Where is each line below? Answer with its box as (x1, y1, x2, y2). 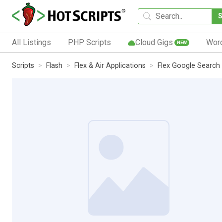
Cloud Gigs (135, 37, 173, 47)
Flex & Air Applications (74, 61, 146, 70)
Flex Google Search (158, 61, 220, 70)
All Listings (12, 37, 51, 47)
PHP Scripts (67, 37, 111, 47)
